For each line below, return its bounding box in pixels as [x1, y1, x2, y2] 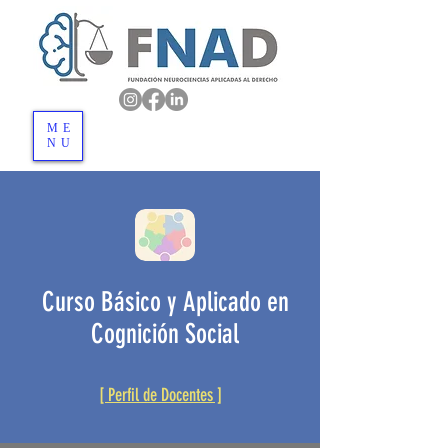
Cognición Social [91, 318, 239, 350]
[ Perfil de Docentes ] [98, 384, 222, 406]
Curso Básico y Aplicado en [41, 286, 289, 318]
